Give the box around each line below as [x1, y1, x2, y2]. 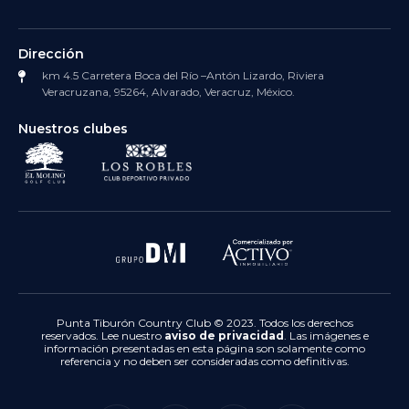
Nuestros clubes [18, 121, 128, 137]
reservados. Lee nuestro [40, 329, 164, 343]
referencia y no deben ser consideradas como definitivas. [59, 354, 350, 369]
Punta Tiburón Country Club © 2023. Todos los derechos [56, 316, 353, 330]
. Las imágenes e [283, 329, 369, 343]
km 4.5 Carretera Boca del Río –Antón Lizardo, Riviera [41, 68, 324, 82]
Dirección [18, 46, 84, 62]
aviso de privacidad [163, 329, 284, 343]
